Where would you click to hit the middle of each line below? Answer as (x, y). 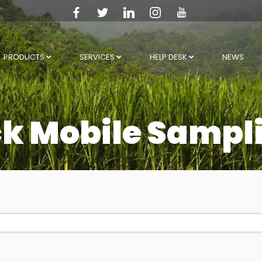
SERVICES (97, 57)
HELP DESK (168, 57)
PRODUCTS (24, 57)
